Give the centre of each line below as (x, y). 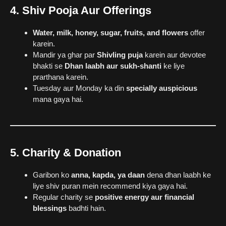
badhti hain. (86, 208)
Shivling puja (120, 54)
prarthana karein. (61, 77)
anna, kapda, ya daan (108, 175)
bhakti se (49, 66)
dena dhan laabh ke (178, 175)
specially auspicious (162, 88)
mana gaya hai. (58, 99)
